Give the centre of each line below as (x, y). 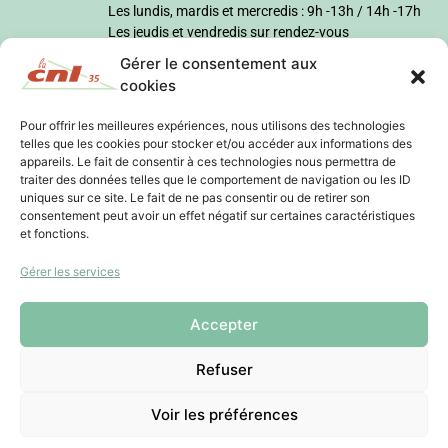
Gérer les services (70, 271)
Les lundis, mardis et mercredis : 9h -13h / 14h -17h (264, 10)
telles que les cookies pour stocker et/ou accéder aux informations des (216, 143)
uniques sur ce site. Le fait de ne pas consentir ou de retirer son (195, 197)
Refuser (224, 369)
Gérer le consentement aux (218, 63)
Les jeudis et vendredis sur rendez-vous (228, 31)
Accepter (224, 324)
